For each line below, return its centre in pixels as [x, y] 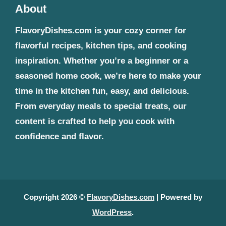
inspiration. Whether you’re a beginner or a [102, 61]
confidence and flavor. [60, 136]
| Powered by [178, 197]
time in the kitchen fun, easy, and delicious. [102, 91]
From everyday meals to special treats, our [101, 106]
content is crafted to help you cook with [95, 121]
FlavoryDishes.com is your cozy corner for [101, 31]
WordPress [112, 212]
